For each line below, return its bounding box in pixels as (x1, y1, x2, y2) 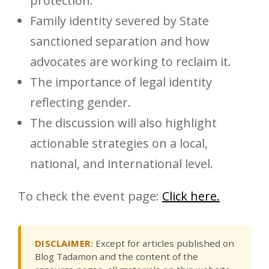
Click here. (162, 188, 220, 205)
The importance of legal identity (30, 74, 212, 91)
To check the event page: (18, 188, 162, 205)
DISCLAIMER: (34, 237, 94, 249)
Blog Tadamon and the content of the (34, 250, 198, 262)
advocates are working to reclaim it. (30, 53, 231, 70)
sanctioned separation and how (30, 33, 210, 50)
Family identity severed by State (30, 13, 209, 29)
